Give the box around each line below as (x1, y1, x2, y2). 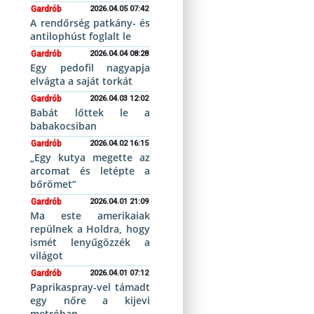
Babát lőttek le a (30, 106, 150, 119)
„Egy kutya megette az (30, 151, 150, 164)
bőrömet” (30, 177, 77, 191)
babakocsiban (30, 119, 97, 132)
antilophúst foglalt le (30, 29, 132, 43)
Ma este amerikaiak (30, 209, 150, 222)
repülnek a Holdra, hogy (30, 222, 150, 235)
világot (30, 249, 64, 262)
